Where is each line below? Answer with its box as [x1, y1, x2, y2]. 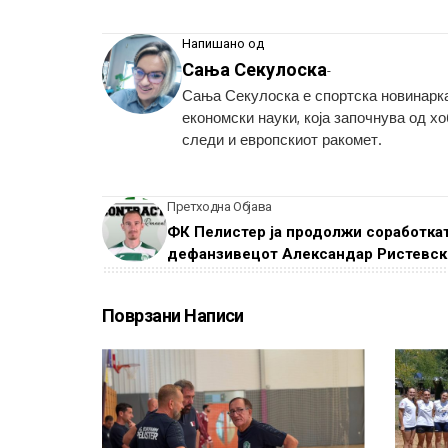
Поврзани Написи [102, 305, 244, 327]
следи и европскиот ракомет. [182, 130, 382, 150]
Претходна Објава [167, 199, 272, 215]
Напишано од [182, 36, 264, 52]
